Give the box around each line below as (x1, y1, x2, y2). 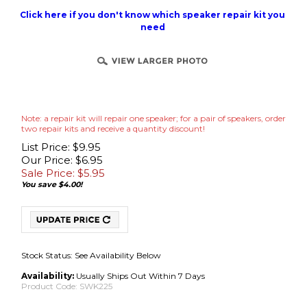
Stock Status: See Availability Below (21, 229, 161, 239)
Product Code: (21, 260, 77, 270)
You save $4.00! (21, 180, 82, 189)
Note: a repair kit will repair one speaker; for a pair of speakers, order (21, 113, 286, 123)
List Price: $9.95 (21, 140, 101, 153)
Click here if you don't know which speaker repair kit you (20, 10, 285, 20)
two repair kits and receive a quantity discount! (21, 123, 205, 134)
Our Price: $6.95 (21, 153, 103, 167)
